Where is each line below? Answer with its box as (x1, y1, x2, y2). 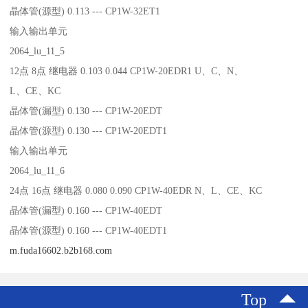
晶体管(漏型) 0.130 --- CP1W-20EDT (10, 104, 163, 116)
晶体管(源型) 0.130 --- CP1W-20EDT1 (10, 124, 168, 136)
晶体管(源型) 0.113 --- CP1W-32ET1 (10, 5, 161, 16)
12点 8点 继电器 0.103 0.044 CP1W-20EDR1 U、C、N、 (10, 65, 247, 76)
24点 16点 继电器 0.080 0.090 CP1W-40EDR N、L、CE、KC (10, 184, 263, 196)
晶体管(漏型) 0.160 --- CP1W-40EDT (10, 204, 163, 216)
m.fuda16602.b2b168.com (10, 244, 113, 256)
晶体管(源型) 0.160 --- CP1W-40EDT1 (10, 224, 168, 236)
